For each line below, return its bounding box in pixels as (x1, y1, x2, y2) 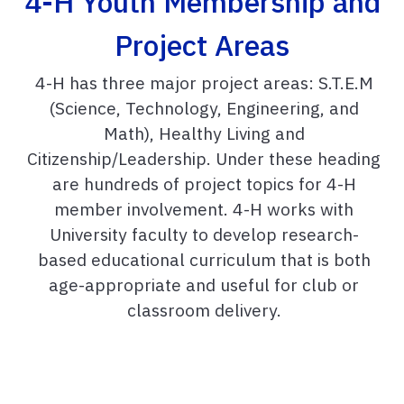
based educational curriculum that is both (37, 248, 371, 271)
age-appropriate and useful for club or (49, 273, 359, 297)
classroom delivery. (126, 298, 281, 322)
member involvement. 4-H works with (54, 197, 353, 221)
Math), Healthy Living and (103, 122, 305, 145)
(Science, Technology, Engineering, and (49, 96, 359, 120)
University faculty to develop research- (49, 223, 359, 246)
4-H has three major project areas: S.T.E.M (34, 71, 373, 95)
